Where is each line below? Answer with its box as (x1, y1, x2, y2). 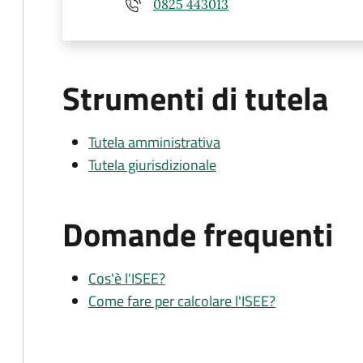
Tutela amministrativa (88, 131, 220, 153)
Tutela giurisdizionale (88, 154, 216, 176)
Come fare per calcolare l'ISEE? (88, 290, 275, 312)
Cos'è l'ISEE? (88, 267, 165, 289)
